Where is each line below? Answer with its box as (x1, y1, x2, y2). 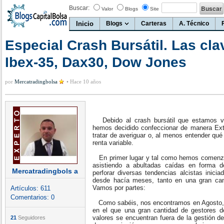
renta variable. (92, 139, 133, 146)
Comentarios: (10, 193, 51, 201)
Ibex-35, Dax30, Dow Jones (5, 54, 186, 70)
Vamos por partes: (92, 184, 145, 191)
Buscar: (69, 4, 89, 11)
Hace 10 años (70, 78, 101, 84)
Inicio (76, 20, 93, 27)
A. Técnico (179, 20, 209, 27)
